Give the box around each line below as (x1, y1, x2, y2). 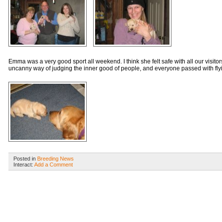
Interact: (13, 162, 34, 167)
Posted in (13, 156, 37, 162)
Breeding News (37, 156, 74, 162)
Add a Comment (34, 162, 73, 167)
